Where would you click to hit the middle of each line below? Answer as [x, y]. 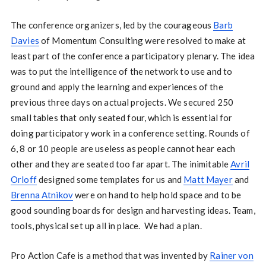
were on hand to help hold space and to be [157, 195]
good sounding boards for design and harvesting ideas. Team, [133, 210]
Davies [25, 41]
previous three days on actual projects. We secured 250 [122, 102]
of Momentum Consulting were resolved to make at [142, 41]
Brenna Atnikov [42, 195]
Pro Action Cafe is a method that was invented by [110, 256]
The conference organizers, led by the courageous [112, 25]
